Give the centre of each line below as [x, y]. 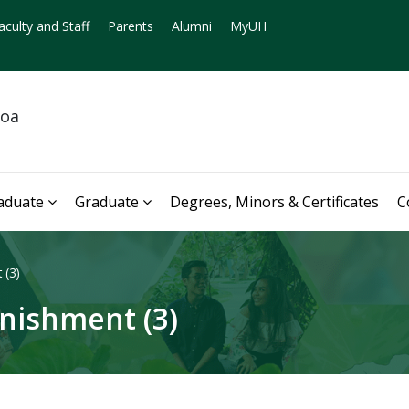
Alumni [192, 26]
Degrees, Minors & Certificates [274, 201]
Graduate [107, 201]
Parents [131, 26]
